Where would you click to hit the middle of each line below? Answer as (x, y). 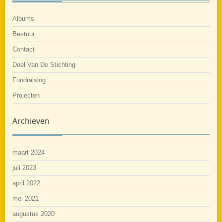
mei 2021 (26, 198)
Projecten (26, 95)
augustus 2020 (33, 214)
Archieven (31, 121)
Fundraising (29, 80)
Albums (23, 18)
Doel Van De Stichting (44, 64)
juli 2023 (24, 167)
